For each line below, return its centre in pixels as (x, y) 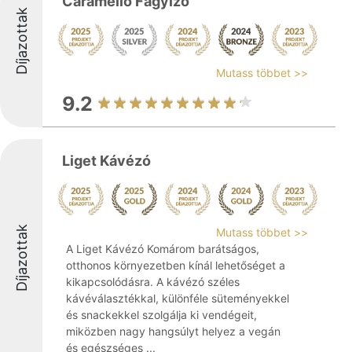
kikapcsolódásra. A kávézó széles (153, 282)
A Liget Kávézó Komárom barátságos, (163, 249)
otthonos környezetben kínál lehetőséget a (176, 265)
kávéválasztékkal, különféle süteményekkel (178, 298)
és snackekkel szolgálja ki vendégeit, (161, 315)
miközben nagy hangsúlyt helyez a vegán (173, 331)
